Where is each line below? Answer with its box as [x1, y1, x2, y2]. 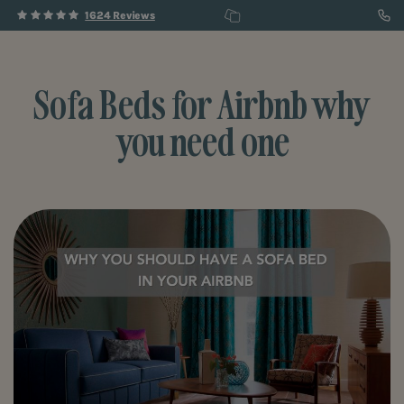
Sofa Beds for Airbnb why [33, 80, 371, 129]
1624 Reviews [85, 9, 155, 22]
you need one [115, 117, 289, 166]
